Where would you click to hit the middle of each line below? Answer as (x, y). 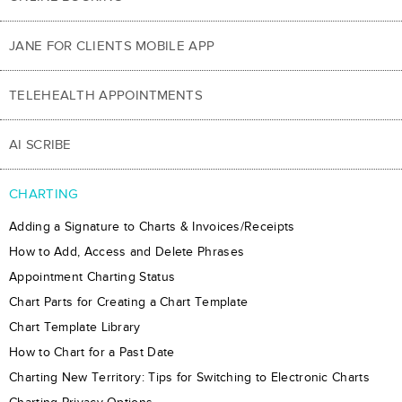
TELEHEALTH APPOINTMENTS (106, 95)
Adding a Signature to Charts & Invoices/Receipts (152, 226)
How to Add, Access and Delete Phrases (127, 251)
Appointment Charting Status (92, 276)
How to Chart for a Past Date (92, 352)
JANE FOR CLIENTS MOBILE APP (112, 45)
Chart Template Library (75, 327)
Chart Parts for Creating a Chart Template (129, 301)
